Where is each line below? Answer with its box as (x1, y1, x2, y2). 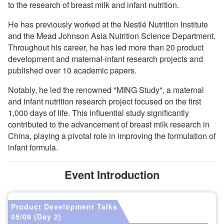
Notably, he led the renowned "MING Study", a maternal (8, 84, 204, 95)
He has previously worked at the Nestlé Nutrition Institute (8, 18, 208, 30)
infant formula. (8, 141, 58, 153)
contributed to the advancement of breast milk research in (8, 118, 209, 130)
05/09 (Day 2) (11, 211, 61, 221)
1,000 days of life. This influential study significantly (8, 107, 189, 118)
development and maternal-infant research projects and (8, 53, 203, 64)
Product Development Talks (11, 201, 117, 211)
